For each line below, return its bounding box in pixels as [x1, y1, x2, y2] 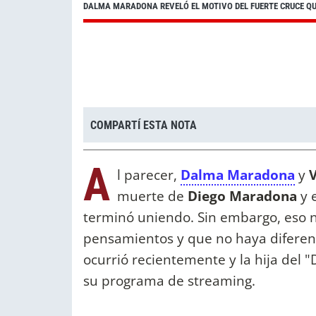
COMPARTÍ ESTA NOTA [90, 118, 197, 132]
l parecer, [117, 165, 181, 185]
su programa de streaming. [83, 271, 259, 291]
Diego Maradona [184, 186, 297, 206]
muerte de [117, 186, 184, 206]
